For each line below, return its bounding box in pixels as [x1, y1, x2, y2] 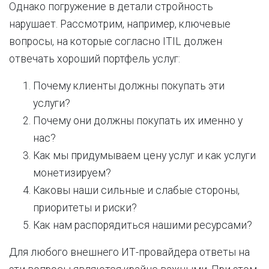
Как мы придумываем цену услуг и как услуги [33, 150, 256, 162]
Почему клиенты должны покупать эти [33, 80, 225, 92]
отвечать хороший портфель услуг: [9, 53, 180, 65]
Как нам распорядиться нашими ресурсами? [33, 219, 252, 231]
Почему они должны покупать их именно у [33, 115, 243, 127]
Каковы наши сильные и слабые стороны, [33, 184, 240, 196]
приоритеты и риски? [33, 202, 137, 214]
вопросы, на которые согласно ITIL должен [9, 35, 222, 47]
